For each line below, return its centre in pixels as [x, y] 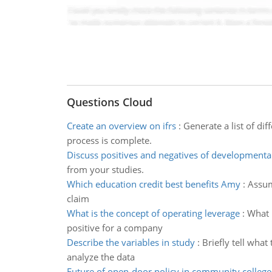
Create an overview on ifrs [121, 126]
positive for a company [114, 228]
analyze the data [100, 257]
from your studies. [105, 169]
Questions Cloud [109, 102]
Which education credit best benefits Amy [153, 184]
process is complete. [109, 140]
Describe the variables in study [131, 242]
